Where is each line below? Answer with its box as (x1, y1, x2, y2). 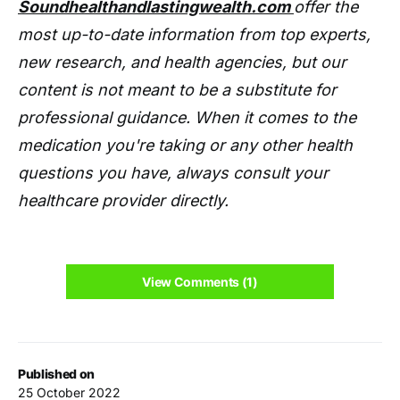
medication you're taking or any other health (18, 136, 353, 155)
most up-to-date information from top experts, (18, 25, 371, 45)
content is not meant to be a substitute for (18, 80, 337, 100)
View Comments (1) (142, 274, 258, 290)
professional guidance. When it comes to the (18, 108, 356, 128)
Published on (18, 366, 95, 382)
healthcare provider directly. (18, 191, 229, 211)
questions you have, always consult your (18, 163, 329, 183)
